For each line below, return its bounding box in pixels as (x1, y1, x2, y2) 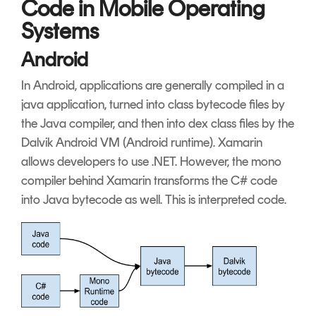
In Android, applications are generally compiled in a (21, 77, 284, 93)
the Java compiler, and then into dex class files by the (21, 115, 294, 131)
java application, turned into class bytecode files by (21, 96, 285, 112)
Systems (21, 17, 99, 44)
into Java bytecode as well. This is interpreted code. (21, 191, 286, 207)
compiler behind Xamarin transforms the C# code (21, 172, 277, 188)
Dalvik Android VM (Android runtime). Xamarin (21, 134, 262, 150)
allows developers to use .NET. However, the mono (21, 153, 281, 169)
